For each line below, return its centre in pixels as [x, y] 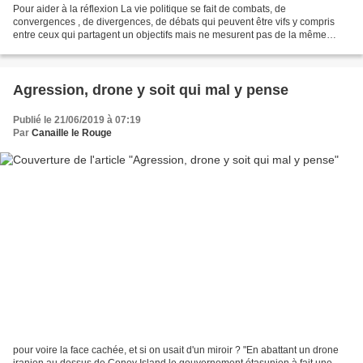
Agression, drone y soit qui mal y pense [151, 90]
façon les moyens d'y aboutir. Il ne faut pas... [109, 48]
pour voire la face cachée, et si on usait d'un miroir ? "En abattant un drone [176, 350]
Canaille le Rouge [72, 133]
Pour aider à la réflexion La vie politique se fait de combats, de [149, 9]
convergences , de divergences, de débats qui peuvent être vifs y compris [174, 22]
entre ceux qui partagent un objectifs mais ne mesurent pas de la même [170, 35]
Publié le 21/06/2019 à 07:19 [77, 120]
